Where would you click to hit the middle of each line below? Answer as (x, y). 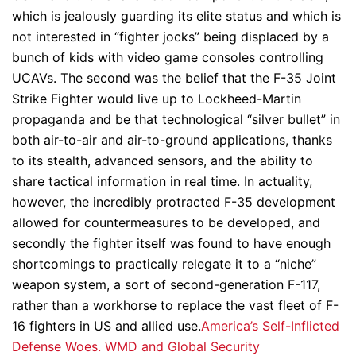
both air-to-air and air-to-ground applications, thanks (172, 140)
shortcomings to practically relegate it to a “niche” (164, 264)
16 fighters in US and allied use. (106, 326)
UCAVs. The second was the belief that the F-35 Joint (174, 78)
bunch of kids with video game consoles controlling (168, 57)
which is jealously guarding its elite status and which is (176, 16)
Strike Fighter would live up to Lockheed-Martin (157, 99)
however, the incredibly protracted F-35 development (174, 202)
